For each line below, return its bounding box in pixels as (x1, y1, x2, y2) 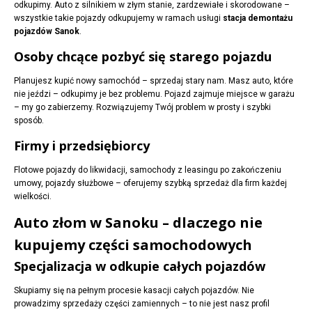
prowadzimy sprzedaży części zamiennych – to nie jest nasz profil (14, 299, 270, 309)
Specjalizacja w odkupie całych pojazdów (14, 258, 265, 275)
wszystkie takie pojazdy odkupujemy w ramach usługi (14, 13, 223, 24)
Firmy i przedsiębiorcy (14, 137, 150, 155)
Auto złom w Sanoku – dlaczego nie (14, 213, 263, 233)
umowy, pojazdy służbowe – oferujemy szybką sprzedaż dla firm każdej (14, 178, 287, 189)
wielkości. (14, 192, 52, 202)
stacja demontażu (223, 13, 292, 24)
